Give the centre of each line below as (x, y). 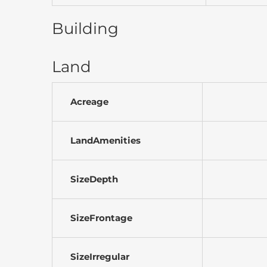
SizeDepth (94, 179)
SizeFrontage (101, 218)
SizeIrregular (100, 257)
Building (85, 29)
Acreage (89, 102)
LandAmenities (105, 141)
